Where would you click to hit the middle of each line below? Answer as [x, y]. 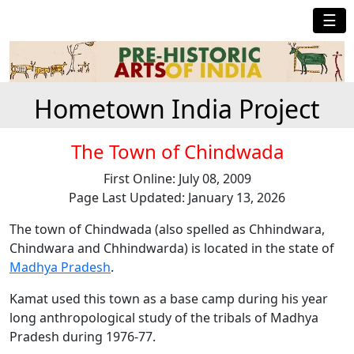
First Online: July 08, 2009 [177, 179]
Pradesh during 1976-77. [83, 337]
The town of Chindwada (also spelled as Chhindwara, [167, 230]
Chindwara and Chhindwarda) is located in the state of [172, 249]
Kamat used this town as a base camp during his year [169, 299]
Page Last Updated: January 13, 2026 [177, 198]
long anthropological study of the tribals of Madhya [164, 318]
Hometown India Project [177, 109]
